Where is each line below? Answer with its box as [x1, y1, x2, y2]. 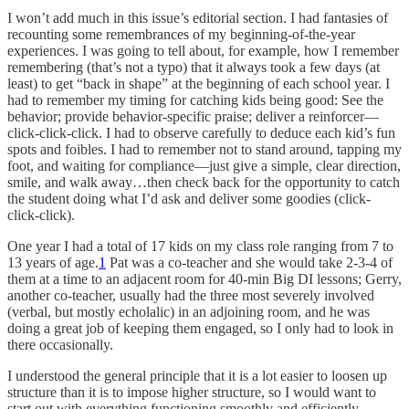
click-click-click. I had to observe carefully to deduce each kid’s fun [7, 124, 395, 141]
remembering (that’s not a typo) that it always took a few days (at [7, 58, 380, 75]
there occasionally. [7, 336, 113, 352]
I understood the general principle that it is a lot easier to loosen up [7, 367, 387, 383]
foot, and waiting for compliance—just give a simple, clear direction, [7, 157, 401, 173]
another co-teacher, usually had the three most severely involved [7, 287, 374, 303]
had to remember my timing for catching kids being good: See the [7, 91, 383, 108]
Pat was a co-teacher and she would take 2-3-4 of [106, 254, 393, 270]
